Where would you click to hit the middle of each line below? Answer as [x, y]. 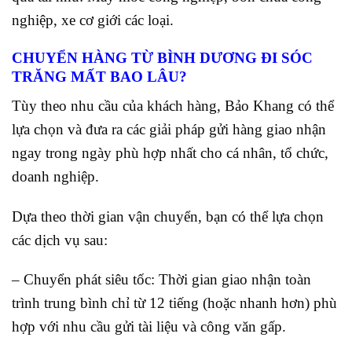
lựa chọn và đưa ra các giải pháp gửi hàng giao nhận [169, 129]
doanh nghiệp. [57, 176]
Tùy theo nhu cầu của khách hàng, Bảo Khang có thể [173, 105]
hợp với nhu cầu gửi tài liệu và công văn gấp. [151, 327]
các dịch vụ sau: [60, 240]
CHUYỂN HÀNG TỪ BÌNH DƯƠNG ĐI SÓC [162, 58]
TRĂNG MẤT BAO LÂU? [99, 77]
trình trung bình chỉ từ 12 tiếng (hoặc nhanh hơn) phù [174, 303]
